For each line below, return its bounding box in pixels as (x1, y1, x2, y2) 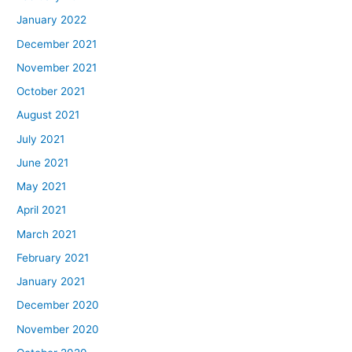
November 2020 (16, 322, 100, 335)
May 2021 (16, 180, 67, 193)
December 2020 (16, 299, 100, 312)
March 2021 (16, 227, 77, 240)
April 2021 (16, 203, 67, 217)
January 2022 (16, 13, 87, 27)
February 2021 (16, 251, 90, 264)
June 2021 (16, 156, 69, 169)
